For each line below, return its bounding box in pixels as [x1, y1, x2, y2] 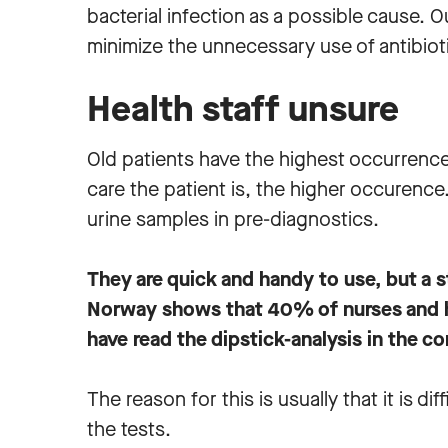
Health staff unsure [87, 85, 399, 133]
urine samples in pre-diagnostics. [87, 206, 379, 233]
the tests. [87, 416, 171, 443]
